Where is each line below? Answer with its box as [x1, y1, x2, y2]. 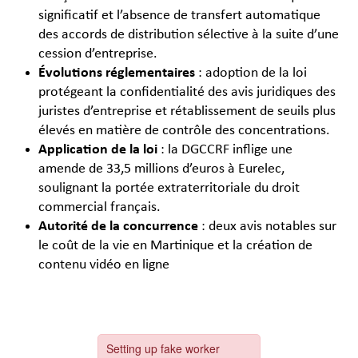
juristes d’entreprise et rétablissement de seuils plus [38, 104, 336, 120]
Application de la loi [38, 142, 157, 158]
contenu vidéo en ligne [38, 257, 169, 273]
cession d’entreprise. [38, 46, 157, 62]
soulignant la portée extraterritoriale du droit [38, 181, 300, 197]
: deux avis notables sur [198, 219, 336, 235]
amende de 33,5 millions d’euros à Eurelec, [38, 161, 284, 177]
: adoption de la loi [195, 66, 307, 82]
